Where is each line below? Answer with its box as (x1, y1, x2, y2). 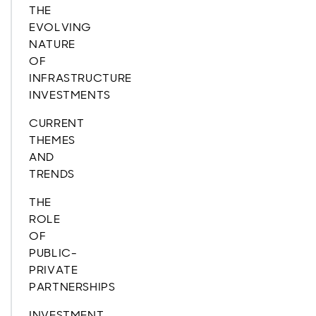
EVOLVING (29, 20, 92, 35)
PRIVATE (29, 262, 78, 277)
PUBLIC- (29, 245, 78, 260)
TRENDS (29, 166, 75, 181)
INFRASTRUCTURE (29, 71, 132, 85)
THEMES (29, 133, 75, 147)
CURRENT (29, 116, 85, 130)
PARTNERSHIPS (29, 279, 116, 294)
